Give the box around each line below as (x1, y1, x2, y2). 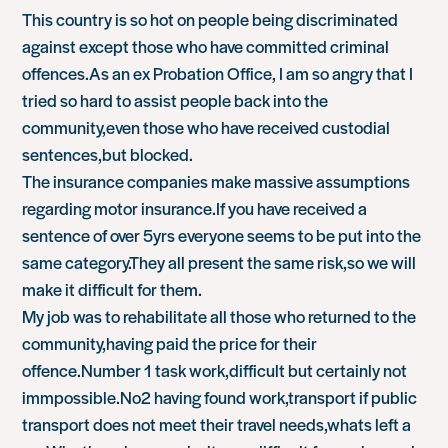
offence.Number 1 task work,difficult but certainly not (22, 357, 408, 382)
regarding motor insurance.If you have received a (22, 195, 368, 220)
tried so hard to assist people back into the (22, 87, 329, 112)
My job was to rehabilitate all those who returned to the (22, 303, 417, 328)
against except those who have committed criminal (22, 33, 390, 58)
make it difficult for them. (22, 276, 203, 301)
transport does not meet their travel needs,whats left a (22, 411, 412, 436)
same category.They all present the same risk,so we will (22, 249, 417, 274)
